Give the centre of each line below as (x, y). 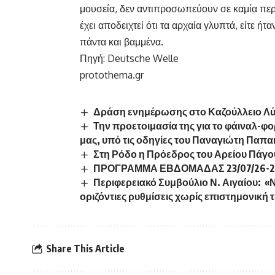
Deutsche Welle (143, 58)
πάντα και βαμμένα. (122, 41)
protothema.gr (112, 75)
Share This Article (85, 248)
